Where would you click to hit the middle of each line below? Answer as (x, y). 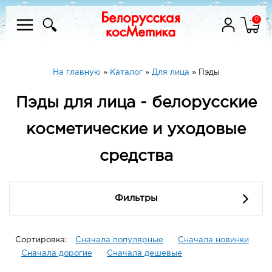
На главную (76, 73)
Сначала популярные (119, 240)
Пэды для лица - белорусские (136, 103)
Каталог (126, 73)
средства (136, 157)
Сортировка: (42, 240)
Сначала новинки (213, 240)
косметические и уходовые (136, 130)
